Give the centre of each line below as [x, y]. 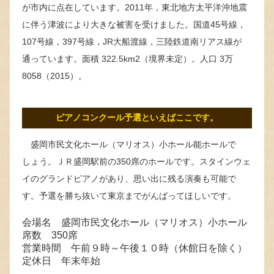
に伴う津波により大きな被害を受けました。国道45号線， [134, 24]
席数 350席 [50, 235]
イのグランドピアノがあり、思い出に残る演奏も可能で [129, 178]
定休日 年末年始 [61, 261]
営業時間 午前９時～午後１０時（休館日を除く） [135, 248]
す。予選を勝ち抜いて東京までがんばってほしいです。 [129, 195]
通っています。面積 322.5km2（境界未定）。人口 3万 [128, 58]
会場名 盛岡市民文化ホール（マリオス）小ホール [135, 222]
